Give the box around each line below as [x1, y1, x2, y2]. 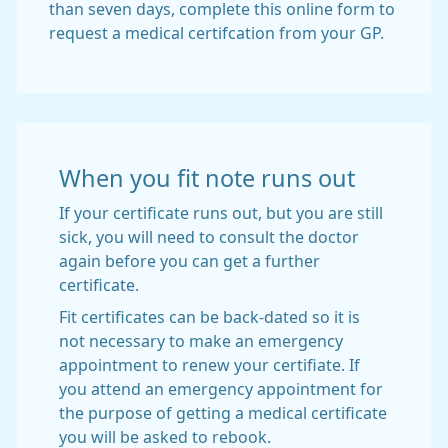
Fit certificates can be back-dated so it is [59, 309, 360, 325]
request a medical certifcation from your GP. [49, 25, 384, 41]
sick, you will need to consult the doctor [59, 229, 359, 245]
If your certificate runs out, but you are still [59, 205, 383, 221]
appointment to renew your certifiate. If [59, 357, 360, 373]
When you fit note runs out [59, 167, 355, 190]
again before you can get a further [59, 253, 320, 269]
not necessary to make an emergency [59, 333, 343, 349]
